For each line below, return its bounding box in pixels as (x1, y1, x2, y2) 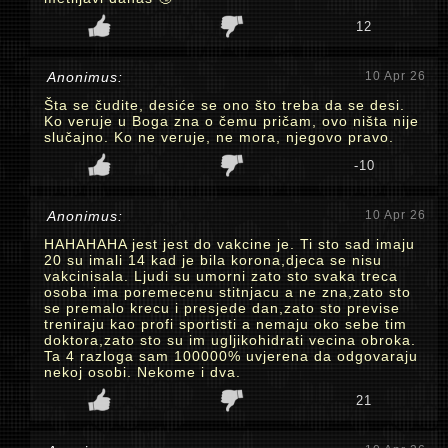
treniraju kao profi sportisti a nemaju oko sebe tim (44, 316, 407, 332)
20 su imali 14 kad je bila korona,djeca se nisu (44, 252, 382, 268)
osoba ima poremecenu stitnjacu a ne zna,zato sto (44, 284, 411, 300)
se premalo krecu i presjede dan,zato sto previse (44, 300, 400, 316)
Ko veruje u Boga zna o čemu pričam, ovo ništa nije (44, 113, 419, 129)
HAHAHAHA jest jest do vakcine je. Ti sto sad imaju (44, 236, 415, 252)
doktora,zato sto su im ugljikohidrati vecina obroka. (44, 332, 416, 348)
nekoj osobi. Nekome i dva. (44, 364, 241, 380)
